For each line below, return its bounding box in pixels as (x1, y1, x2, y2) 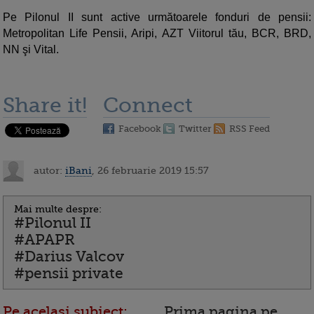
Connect (103, 93, 193, 118)
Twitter (179, 123, 212, 135)
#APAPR (14, 231, 75, 249)
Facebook (118, 123, 161, 135)
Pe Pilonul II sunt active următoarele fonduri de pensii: (3, 11, 311, 24)
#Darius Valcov (14, 248, 124, 266)
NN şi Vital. (3, 43, 59, 56)
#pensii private (14, 265, 123, 282)
